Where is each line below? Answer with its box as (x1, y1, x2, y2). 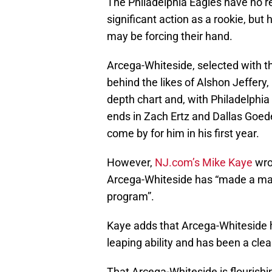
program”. (107, 190, 154, 203)
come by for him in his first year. (107, 127, 259, 140)
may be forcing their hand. (107, 30, 233, 43)
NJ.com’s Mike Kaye (155, 156, 253, 169)
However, (107, 156, 155, 169)
